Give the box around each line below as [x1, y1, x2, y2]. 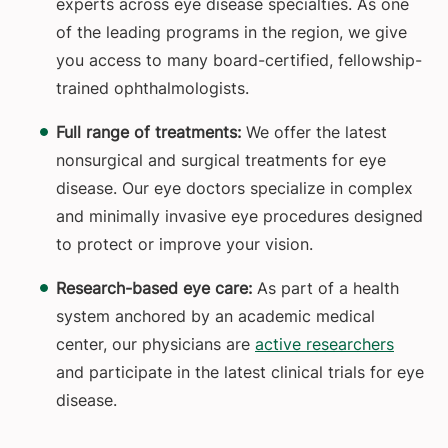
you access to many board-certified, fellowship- [56, 50, 422, 71]
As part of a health [252, 278, 399, 299]
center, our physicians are [56, 334, 255, 355]
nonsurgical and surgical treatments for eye [56, 150, 386, 171]
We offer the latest [241, 122, 387, 143]
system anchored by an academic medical [56, 306, 375, 327]
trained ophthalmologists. [56, 78, 249, 99]
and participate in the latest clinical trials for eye [56, 362, 424, 383]
